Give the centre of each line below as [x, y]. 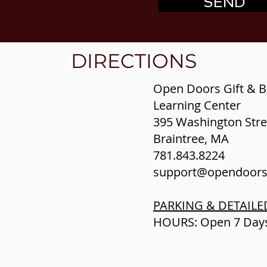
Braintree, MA [191, 139]
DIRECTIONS [133, 61]
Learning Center [197, 105]
